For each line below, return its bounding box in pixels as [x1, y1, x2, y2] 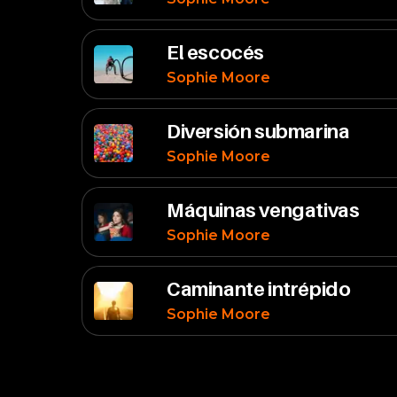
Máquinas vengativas [167, 198, 360, 222]
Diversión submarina [167, 120, 350, 143]
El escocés [167, 41, 264, 64]
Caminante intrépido [167, 277, 351, 300]
